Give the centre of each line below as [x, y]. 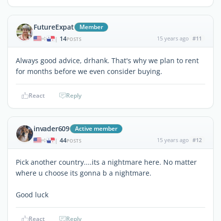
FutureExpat [54, 27]
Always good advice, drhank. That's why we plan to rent [107, 60]
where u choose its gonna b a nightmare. [84, 173]
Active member [96, 128]
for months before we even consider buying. [89, 71]
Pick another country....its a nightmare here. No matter [106, 162]
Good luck [32, 194]
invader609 [52, 128]
